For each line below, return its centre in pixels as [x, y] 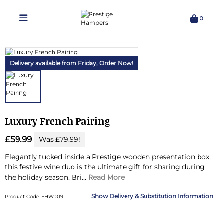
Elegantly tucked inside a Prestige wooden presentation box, [108, 156]
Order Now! [116, 63]
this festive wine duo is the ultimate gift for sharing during [105, 167]
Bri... [80, 177]
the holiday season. [38, 177]
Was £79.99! [59, 139]
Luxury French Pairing [57, 121]
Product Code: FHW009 [34, 196]
